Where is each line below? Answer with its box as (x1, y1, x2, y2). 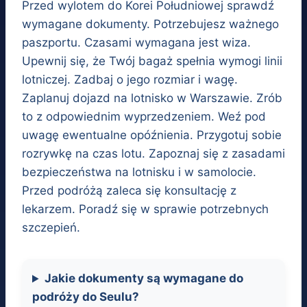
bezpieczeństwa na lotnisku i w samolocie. (22, 165, 256, 180)
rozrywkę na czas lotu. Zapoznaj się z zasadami (22, 147, 285, 161)
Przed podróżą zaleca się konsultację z (22, 184, 236, 198)
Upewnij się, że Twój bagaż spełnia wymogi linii (22, 54, 282, 69)
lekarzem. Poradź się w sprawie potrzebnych (22, 202, 269, 217)
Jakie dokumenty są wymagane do (45, 271, 244, 286)
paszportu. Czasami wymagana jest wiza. (22, 36, 251, 50)
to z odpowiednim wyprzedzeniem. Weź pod (22, 110, 266, 124)
